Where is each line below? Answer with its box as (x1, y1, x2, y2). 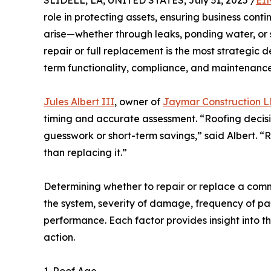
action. (44, 231, 75, 243)
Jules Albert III (44, 96, 114, 108)
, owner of (114, 96, 163, 108)
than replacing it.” (44, 146, 127, 158)
